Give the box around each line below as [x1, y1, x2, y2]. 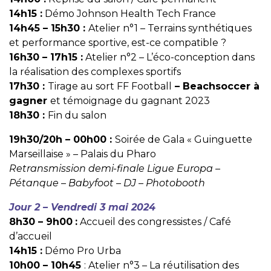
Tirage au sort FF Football [48, 80, 172, 93]
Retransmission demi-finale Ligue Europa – [9, 163, 220, 175]
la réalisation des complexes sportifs [9, 66, 181, 78]
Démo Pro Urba [42, 245, 121, 257]
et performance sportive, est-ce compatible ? [9, 37, 226, 49]
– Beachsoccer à [172, 80, 260, 93]
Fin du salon [48, 109, 106, 122]
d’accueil [9, 230, 52, 243]
